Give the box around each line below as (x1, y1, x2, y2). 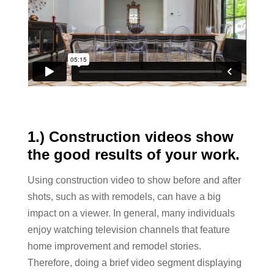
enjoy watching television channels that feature (28, 224, 230, 235)
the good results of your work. (28, 146, 240, 163)
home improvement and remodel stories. (28, 241, 201, 251)
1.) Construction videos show (28, 128, 234, 145)
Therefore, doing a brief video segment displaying (28, 257, 242, 268)
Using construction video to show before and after (28, 175, 241, 185)
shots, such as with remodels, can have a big (28, 191, 221, 202)
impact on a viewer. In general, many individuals (28, 208, 235, 218)
